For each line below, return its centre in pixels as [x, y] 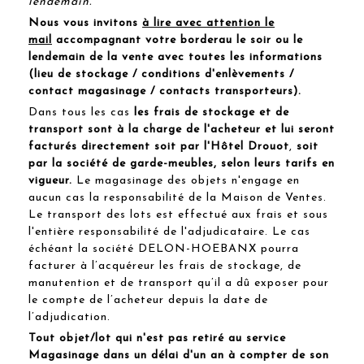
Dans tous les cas [79, 112]
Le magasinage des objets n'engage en [186, 180]
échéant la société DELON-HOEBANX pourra [164, 249]
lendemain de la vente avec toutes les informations [175, 57]
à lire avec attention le [208, 23]
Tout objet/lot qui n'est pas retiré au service [157, 338]
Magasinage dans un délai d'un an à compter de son [179, 355]
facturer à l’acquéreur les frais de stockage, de [165, 266]
